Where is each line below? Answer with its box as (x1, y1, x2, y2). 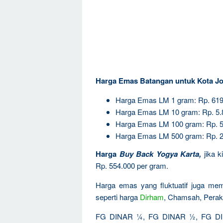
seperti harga (96, 191, 140, 202)
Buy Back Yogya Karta (119, 148, 199, 159)
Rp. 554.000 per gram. (96, 160, 168, 171)
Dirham (140, 191, 164, 202)
